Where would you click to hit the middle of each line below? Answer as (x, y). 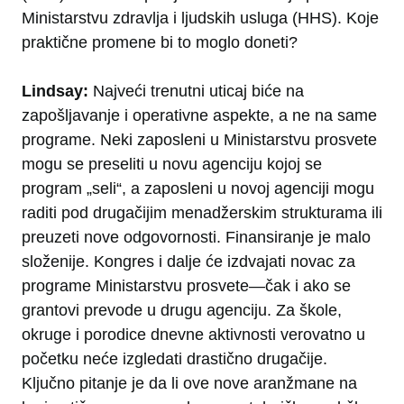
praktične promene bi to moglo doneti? (160, 43)
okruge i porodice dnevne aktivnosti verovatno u (193, 335)
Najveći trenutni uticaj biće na (198, 92)
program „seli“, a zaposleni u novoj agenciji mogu (198, 189)
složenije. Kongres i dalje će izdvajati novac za (188, 262)
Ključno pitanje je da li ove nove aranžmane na (189, 384)
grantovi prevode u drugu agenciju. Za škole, (182, 311)
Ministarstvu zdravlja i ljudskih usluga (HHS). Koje (200, 18)
